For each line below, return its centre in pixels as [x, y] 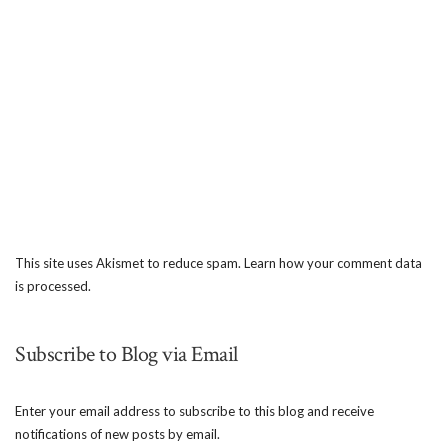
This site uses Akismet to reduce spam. [129, 263]
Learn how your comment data [333, 263]
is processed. [53, 286]
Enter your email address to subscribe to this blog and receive [194, 411]
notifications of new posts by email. [117, 434]
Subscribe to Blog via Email [126, 355]
